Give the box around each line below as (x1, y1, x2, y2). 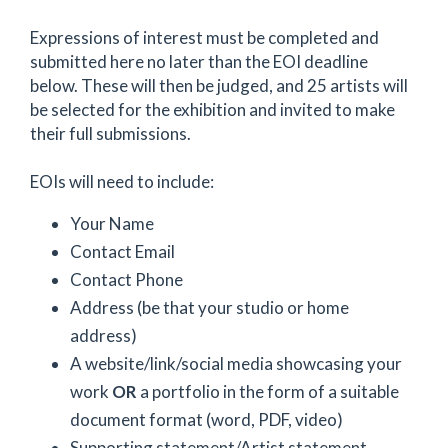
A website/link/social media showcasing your (70, 353, 402, 374)
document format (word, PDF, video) (70, 409, 343, 430)
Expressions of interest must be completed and (30, 27, 379, 48)
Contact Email (70, 241, 175, 262)
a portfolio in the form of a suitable (140, 381, 399, 402)
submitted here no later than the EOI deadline (30, 51, 368, 72)
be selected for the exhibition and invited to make (30, 99, 395, 120)
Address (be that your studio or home (70, 297, 349, 318)
